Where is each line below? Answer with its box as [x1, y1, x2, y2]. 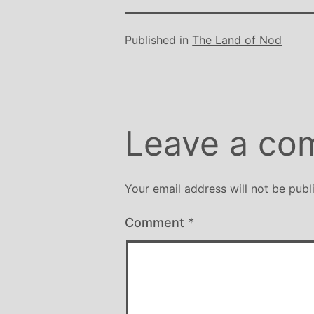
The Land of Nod [192, 33, 282, 48]
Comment [125, 215, 189, 231]
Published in [125, 33, 193, 48]
